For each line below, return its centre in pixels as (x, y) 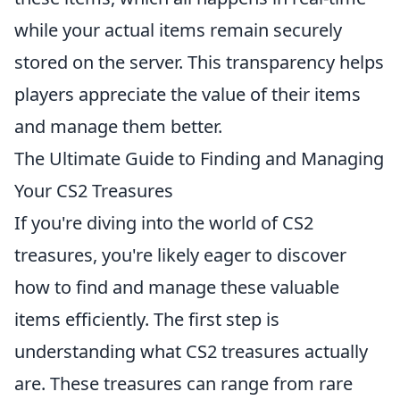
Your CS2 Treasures (94, 191)
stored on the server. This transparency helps (199, 62)
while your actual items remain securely (178, 30)
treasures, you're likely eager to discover (180, 255)
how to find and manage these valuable (177, 287)
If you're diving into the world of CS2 (164, 223)
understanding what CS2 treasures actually (191, 351)
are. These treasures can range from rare (183, 383)
